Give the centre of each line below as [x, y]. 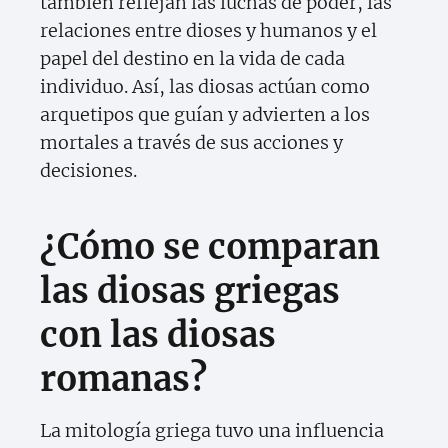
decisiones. [88, 171]
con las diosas [158, 335]
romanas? [123, 379]
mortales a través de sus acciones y [191, 143]
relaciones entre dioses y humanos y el [208, 31]
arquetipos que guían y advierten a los [205, 115]
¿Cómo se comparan [210, 247]
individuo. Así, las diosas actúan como [205, 87]
